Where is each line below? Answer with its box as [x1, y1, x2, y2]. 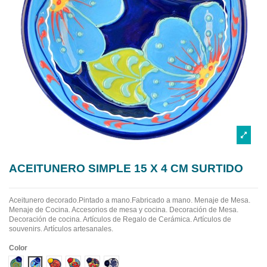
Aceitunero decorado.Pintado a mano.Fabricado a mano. [9, 196, 193, 205]
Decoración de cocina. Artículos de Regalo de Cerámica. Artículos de [9, 215, 231, 224]
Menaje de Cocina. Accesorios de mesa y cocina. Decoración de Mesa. [9, 206, 238, 215]
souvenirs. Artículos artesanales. [9, 225, 113, 234]
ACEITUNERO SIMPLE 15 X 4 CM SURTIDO [9, 162, 243, 175]
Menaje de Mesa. [194, 196, 250, 205]
